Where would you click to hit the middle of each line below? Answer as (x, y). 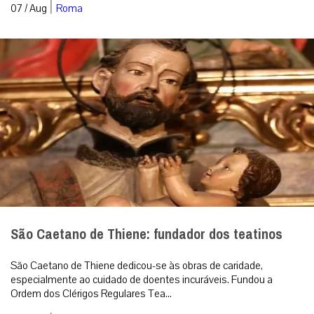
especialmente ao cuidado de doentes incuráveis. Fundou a (142, 279)
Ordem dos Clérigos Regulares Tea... (91, 293)
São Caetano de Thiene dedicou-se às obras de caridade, (137, 265)
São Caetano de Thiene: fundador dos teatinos (146, 234)
